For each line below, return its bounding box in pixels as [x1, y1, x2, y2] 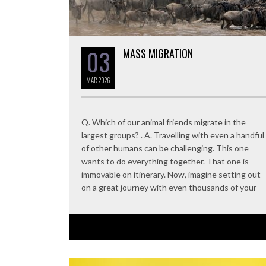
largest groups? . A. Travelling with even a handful [81, 129, 264, 140]
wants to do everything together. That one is [81, 156, 249, 166]
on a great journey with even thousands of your [81, 182, 256, 192]
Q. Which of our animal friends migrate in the [81, 116, 246, 127]
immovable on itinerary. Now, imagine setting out [81, 169, 261, 179]
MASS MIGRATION [123, 45, 193, 61]
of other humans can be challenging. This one [81, 142, 249, 153]
